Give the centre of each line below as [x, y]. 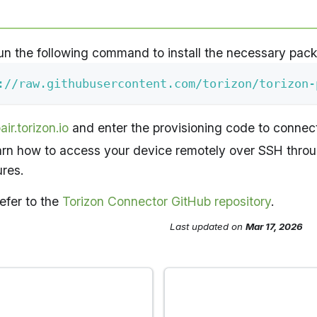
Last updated [199, 227]
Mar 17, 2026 [274, 227]
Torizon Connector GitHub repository [167, 202]
